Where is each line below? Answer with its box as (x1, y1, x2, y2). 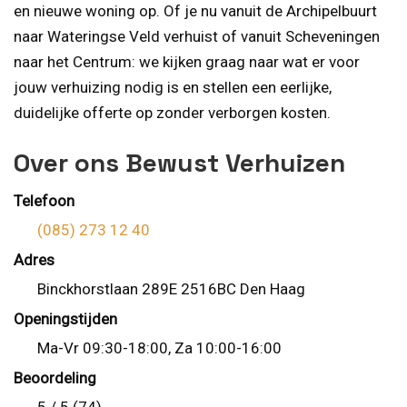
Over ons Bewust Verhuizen (14, 145, 345, 179)
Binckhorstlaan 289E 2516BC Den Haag (36, 280, 305, 299)
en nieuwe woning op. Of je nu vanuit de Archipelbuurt (14, 2, 377, 21)
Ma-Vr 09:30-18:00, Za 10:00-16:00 (36, 339, 282, 358)
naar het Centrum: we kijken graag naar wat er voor (14, 53, 360, 72)
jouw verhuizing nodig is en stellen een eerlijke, (14, 78, 332, 97)
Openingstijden (14, 309, 117, 328)
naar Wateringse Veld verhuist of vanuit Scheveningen (14, 27, 380, 46)
